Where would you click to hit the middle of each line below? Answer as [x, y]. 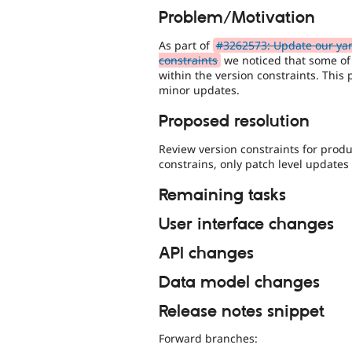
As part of [186, 45]
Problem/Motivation [237, 18]
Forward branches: [208, 339]
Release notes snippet [242, 312]
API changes [206, 253]
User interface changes [246, 225]
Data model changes [239, 282]
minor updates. [199, 90]
